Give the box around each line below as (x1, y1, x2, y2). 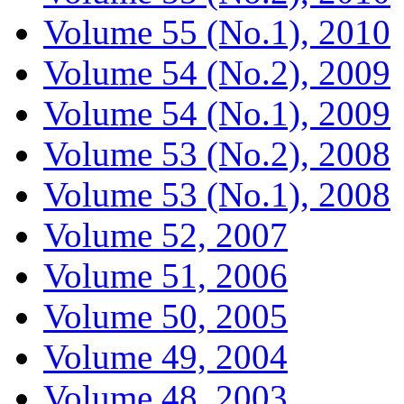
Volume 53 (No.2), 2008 (43, 133, 390, 173)
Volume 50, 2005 (43, 296, 288, 335)
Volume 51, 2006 (43, 255, 288, 295)
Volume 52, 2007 (43, 215, 288, 254)
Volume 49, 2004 (43, 336, 288, 376)
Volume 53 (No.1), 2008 (43, 174, 390, 214)
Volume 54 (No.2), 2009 (43, 52, 390, 92)
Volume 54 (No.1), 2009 (43, 93, 390, 133)
